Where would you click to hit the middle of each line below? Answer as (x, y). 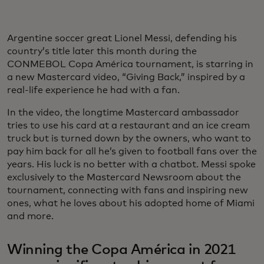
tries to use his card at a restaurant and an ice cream (128, 126)
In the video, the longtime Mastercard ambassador (123, 113)
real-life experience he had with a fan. (93, 90)
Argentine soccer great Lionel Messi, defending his (122, 38)
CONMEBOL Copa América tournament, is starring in (130, 64)
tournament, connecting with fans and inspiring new (128, 190)
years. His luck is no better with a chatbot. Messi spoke (131, 164)
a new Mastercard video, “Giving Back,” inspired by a (126, 77)
